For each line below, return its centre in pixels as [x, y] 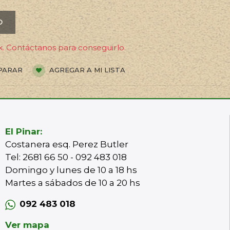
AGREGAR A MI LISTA [86, 70]
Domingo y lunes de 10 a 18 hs [71, 170]
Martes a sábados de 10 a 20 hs [73, 183]
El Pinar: [23, 132]
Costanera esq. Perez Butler [66, 145]
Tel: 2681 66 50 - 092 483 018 [66, 157]
